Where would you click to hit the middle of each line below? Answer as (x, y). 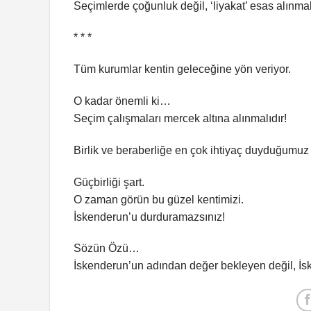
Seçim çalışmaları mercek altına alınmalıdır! (180, 119)
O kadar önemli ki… (122, 101)
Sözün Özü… (107, 249)
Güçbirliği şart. (109, 182)
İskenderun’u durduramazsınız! (149, 217)
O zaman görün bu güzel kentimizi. (159, 199)
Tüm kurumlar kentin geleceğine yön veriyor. (182, 69)
